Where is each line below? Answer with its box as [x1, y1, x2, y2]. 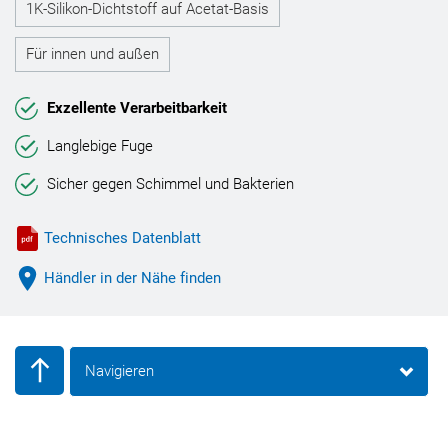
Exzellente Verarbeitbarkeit [47, 99, 227, 117]
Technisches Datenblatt [44, 229, 201, 247]
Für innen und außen [26, 45, 159, 63]
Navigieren [85, 362, 154, 380]
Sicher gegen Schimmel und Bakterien [47, 175, 294, 193]
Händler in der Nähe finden [44, 269, 221, 287]
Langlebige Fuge [47, 137, 153, 155]
